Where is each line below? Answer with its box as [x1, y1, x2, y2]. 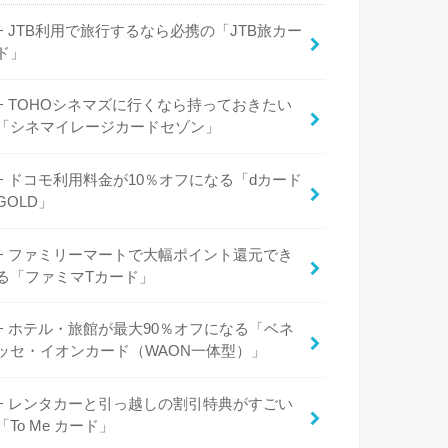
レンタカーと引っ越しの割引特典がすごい [8, 395, 294, 412]
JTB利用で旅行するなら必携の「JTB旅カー [8, 22, 303, 39]
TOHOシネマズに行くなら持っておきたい [8, 97, 293, 114]
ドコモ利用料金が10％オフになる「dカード [8, 172, 303, 188]
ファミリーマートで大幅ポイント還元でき [8, 246, 294, 263]
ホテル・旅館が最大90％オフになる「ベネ [8, 321, 295, 338]
